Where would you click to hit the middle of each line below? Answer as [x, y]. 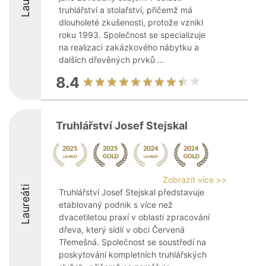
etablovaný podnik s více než [116, 205]
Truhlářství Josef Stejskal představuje [132, 192]
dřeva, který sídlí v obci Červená [122, 229]
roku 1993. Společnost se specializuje [132, 35]
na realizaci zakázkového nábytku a [129, 47]
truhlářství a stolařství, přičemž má [126, 10]
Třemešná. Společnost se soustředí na [132, 242]
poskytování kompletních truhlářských [133, 254]
